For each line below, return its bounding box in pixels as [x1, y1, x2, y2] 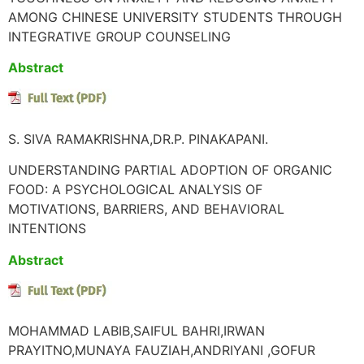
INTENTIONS [8, 220, 86, 237]
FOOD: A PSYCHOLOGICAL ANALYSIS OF [8, 181, 262, 198]
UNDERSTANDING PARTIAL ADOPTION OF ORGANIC [8, 162, 332, 179]
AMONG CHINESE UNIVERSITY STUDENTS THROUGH [8, 8, 342, 25]
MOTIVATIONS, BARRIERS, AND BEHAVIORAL [8, 201, 284, 218]
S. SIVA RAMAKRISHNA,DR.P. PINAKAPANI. [8, 130, 268, 147]
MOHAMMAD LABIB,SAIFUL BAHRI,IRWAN [8, 323, 265, 340]
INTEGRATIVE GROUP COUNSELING [8, 28, 231, 45]
